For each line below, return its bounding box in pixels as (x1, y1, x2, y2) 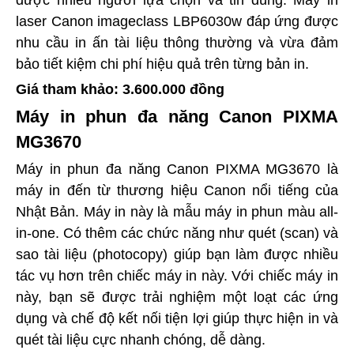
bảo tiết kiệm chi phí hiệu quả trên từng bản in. (16, 56, 309, 72)
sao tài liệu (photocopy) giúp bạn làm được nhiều (16, 247, 338, 262)
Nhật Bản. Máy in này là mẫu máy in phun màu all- (16, 204, 338, 220)
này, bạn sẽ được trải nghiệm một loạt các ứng (16, 289, 338, 305)
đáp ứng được (246, 13, 339, 29)
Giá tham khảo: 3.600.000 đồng (16, 81, 224, 97)
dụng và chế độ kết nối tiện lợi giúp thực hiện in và (16, 311, 338, 326)
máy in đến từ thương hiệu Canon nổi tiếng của (16, 183, 338, 198)
